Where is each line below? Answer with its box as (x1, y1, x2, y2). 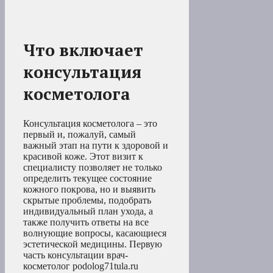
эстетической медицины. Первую (23, 239, 162, 250)
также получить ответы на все (23, 217, 149, 228)
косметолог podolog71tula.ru (23, 261, 138, 272)
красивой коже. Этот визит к (23, 151, 143, 162)
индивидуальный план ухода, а (23, 206, 153, 217)
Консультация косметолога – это (23, 118, 157, 129)
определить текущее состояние (23, 173, 152, 184)
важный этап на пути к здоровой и (23, 140, 168, 151)
